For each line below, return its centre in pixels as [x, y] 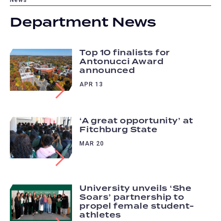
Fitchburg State [119, 130]
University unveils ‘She [136, 188]
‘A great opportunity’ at [136, 121]
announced [107, 71]
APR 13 [92, 85]
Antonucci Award [122, 62]
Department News [83, 23]
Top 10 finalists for [125, 53]
